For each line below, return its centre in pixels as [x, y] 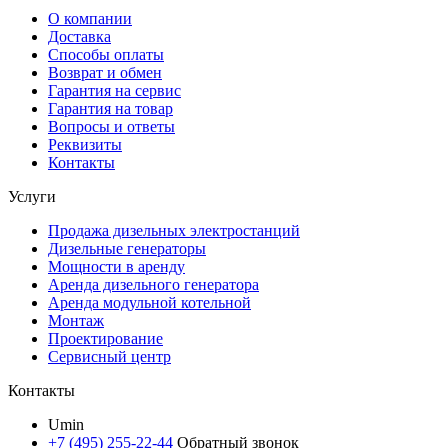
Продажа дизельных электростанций [174, 230]
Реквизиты [85, 144]
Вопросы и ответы [111, 126]
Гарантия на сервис [114, 90]
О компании [90, 18]
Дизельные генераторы [127, 248]
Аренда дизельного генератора [153, 284]
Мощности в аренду [116, 266]
